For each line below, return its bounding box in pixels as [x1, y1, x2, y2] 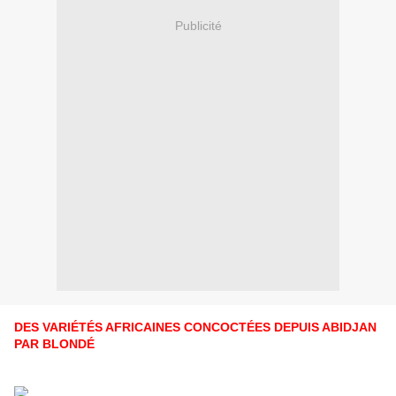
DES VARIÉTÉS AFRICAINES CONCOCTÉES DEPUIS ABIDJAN [14, 320, 377, 335]
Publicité [174, 18, 222, 33]
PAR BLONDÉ [14, 337, 95, 352]
